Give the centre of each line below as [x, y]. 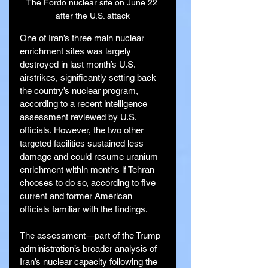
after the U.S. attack [93, 15]
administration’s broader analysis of [89, 248]
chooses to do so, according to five [89, 182]
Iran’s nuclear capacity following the [90, 261]
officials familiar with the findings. [84, 209]
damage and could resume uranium [90, 156]
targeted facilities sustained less [83, 143]
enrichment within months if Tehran [88, 169]
